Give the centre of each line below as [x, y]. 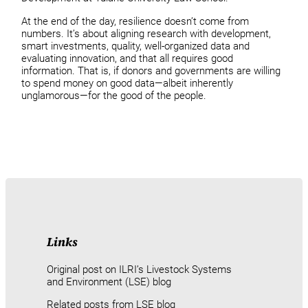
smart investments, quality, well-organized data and [136, 46]
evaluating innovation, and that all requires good [128, 58]
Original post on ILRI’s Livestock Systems [139, 269]
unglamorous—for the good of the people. [114, 95]
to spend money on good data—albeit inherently [128, 83]
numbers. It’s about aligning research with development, [146, 33]
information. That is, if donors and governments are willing [151, 70]
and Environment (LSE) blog [109, 282]
